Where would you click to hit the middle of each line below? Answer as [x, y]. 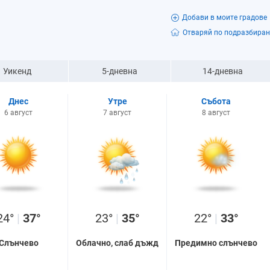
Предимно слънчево [216, 243]
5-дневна [120, 71]
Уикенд [17, 71]
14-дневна [222, 71]
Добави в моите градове [224, 17]
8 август [216, 113]
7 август [117, 113]
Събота [216, 101]
